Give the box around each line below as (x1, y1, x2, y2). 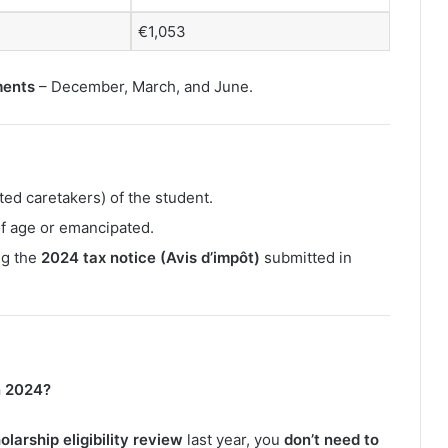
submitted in (260, 248, 352, 268)
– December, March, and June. (35, 76, 253, 96)
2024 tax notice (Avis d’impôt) (41, 248, 260, 268)
